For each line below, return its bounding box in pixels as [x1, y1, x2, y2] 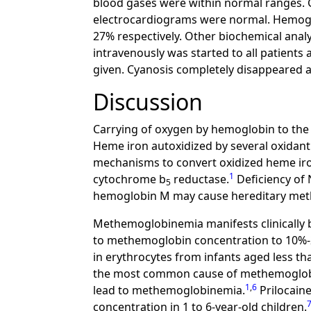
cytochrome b [93, 171, 167, 187]
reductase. [171, 171, 230, 187]
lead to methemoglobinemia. [93, 283, 246, 298]
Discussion [93, 87, 203, 117]
